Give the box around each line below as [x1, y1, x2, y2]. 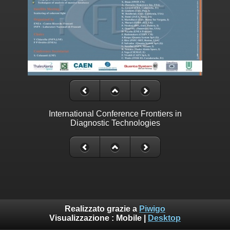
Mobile [116, 214, 142, 223]
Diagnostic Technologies [70, 119, 160, 128]
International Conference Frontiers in [48, 109, 182, 119]
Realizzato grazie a [65, 204, 139, 214]
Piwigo [139, 204, 165, 214]
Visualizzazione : [49, 214, 116, 223]
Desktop [148, 214, 181, 223]
